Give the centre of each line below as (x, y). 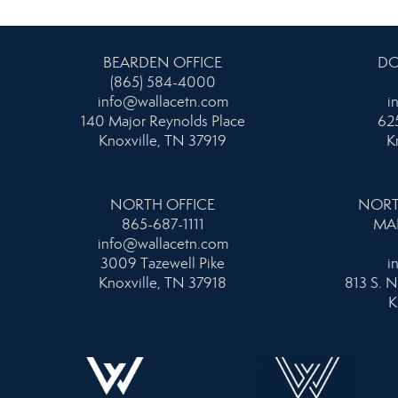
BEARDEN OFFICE (163, 62)
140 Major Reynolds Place (163, 121)
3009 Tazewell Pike (163, 263)
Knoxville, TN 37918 (163, 283)
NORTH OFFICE (163, 204)
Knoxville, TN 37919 (163, 140)
